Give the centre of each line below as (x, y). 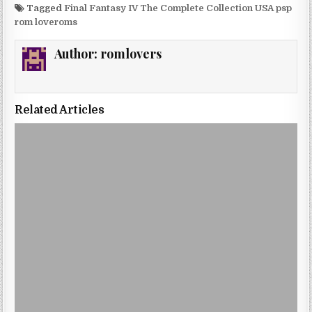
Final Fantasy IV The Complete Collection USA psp (178, 8)
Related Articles (60, 110)
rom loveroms (46, 22)
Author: (78, 53)
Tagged (45, 8)
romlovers (131, 53)
